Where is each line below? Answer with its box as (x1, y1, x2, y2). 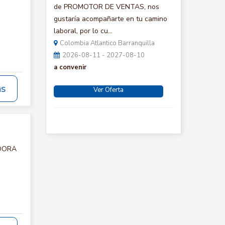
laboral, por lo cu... (54, 26, 113, 36)
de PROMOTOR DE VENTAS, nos (54, 2, 159, 12)
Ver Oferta (93, 85, 124, 94)
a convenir (54, 63, 86, 72)
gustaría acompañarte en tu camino (54, 14, 167, 24)
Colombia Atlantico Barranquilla (60, 39, 155, 48)
